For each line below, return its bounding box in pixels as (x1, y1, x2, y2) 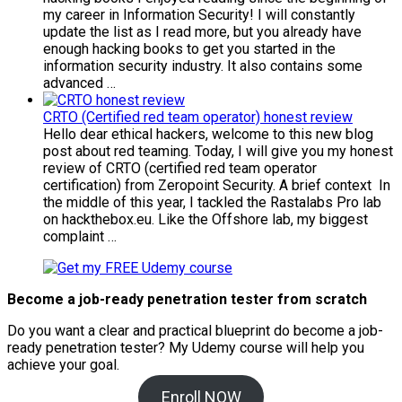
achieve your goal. (7, 356, 119, 374)
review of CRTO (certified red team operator (43, 160, 317, 178)
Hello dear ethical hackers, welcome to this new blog (43, 126, 373, 144)
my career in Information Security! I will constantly (43, 6, 355, 24)
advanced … (43, 74, 116, 92)
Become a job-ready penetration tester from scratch (7, 291, 367, 309)
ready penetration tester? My (7, 339, 188, 357)
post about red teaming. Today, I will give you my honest (43, 143, 393, 161)
